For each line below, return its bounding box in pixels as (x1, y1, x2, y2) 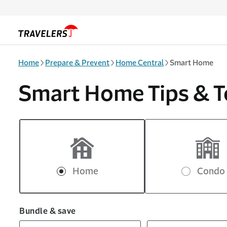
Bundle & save (19, 207, 76, 215)
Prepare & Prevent (45, 59, 109, 66)
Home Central (116, 59, 164, 66)
